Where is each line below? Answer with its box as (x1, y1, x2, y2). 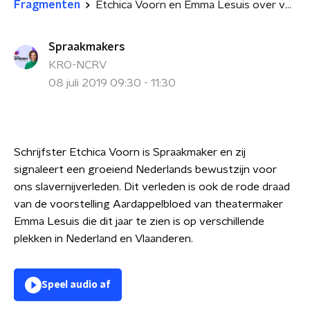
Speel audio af (42, 280, 111, 290)
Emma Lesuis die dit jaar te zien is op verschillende (14, 216, 264, 227)
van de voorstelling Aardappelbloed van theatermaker (14, 199, 283, 210)
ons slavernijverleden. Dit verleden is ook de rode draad (14, 181, 290, 192)
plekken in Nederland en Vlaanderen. (14, 233, 193, 244)
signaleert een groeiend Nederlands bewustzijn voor (14, 164, 277, 175)
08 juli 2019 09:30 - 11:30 (48, 77, 176, 89)
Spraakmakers (48, 42, 125, 53)
